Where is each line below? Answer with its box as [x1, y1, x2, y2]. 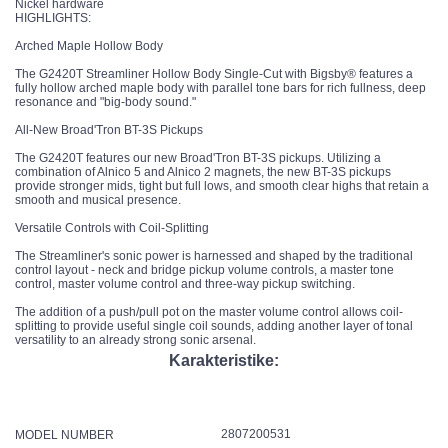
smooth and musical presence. [15, 192, 181, 207]
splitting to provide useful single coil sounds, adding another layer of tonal [15, 318, 413, 333]
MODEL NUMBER [15, 427, 114, 442]
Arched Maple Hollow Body [15, 38, 163, 53]
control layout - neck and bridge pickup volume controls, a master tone [15, 262, 394, 277]
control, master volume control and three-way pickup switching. [15, 276, 355, 291]
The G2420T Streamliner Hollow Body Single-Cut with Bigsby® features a [15, 66, 413, 81]
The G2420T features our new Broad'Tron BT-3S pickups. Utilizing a [15, 150, 381, 165]
